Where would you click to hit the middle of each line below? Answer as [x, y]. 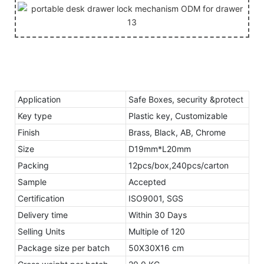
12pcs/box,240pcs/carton [179, 165]
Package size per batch [64, 247]
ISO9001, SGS [156, 198]
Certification [41, 198]
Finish [29, 132]
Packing [33, 165]
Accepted [147, 181]
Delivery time [43, 214]
